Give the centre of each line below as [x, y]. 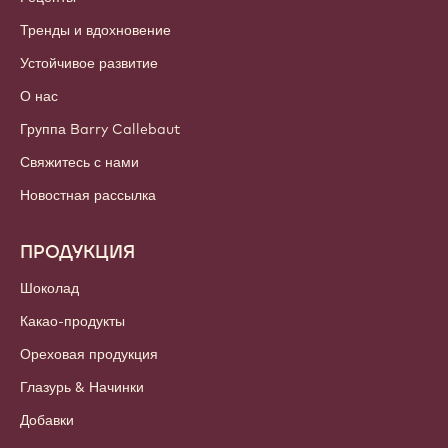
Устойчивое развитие [89, 62]
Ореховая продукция [89, 353]
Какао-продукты [72, 320]
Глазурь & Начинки [82, 386]
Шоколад [49, 287]
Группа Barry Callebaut [100, 128]
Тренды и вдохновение [95, 29]
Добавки [47, 419]
